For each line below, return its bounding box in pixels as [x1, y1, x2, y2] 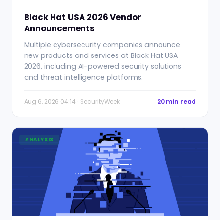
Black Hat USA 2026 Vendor [24, 11, 141, 23]
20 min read [157, 97, 196, 106]
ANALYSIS [25, 136, 54, 143]
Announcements [24, 23, 95, 34]
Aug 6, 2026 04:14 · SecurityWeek [24, 97, 120, 106]
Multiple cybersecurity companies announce [24, 40, 180, 50]
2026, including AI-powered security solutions [24, 61, 181, 71]
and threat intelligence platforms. [24, 72, 143, 82]
